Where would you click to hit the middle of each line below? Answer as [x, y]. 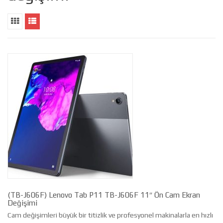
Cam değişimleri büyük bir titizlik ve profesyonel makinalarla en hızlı [110, 215]
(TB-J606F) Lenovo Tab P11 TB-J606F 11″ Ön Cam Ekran [104, 195]
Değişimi [22, 203]
